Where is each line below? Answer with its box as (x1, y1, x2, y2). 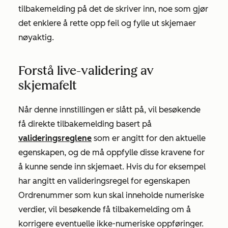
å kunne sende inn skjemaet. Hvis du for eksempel (18, 162, 206, 172)
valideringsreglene (18, 133, 92, 143)
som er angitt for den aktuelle (92, 133, 206, 143)
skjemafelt (18, 78, 77, 93)
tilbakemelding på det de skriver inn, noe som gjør (18, 4, 208, 14)
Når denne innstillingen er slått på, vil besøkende (18, 105, 201, 115)
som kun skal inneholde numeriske (73, 190, 204, 200)
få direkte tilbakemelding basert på (18, 119, 152, 129)
